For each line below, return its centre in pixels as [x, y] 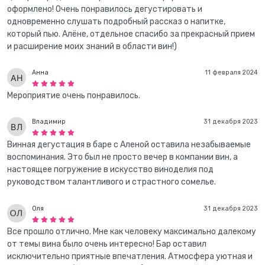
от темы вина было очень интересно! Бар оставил [107, 244]
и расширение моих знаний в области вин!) [92, 46]
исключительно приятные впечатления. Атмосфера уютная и [130, 256]
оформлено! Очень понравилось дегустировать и [105, 9]
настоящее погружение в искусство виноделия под [110, 170]
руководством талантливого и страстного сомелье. [112, 182]
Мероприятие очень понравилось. [74, 96]
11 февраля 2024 [231, 72]
